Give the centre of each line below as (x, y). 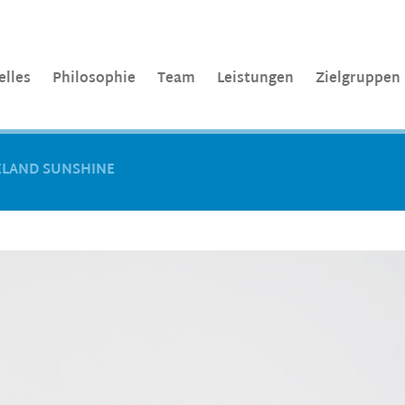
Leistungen (255, 79)
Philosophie (94, 79)
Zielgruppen (358, 79)
